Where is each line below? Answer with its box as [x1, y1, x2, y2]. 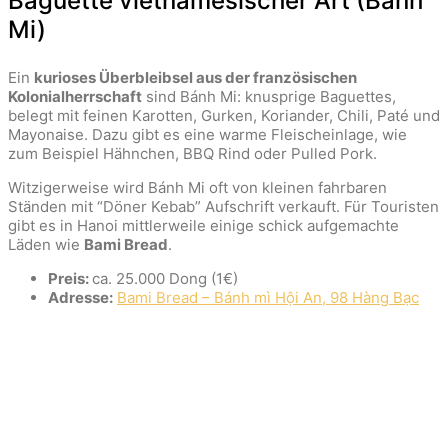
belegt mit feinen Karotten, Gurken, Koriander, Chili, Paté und [8, 105, 440, 125]
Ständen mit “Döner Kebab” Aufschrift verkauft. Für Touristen [8, 196, 439, 216]
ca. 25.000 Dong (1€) [92, 268, 238, 288]
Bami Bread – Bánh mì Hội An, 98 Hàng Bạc [117, 287, 419, 307]
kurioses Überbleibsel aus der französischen [34, 67, 357, 87]
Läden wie [8, 234, 84, 254]
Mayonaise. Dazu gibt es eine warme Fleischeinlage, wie [8, 124, 407, 144]
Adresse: [48, 287, 113, 307]
